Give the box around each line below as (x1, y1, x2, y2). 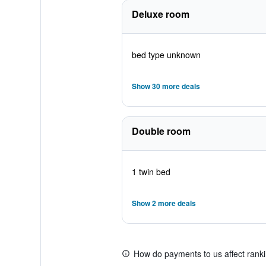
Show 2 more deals (131, 198, 196, 208)
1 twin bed (131, 166, 170, 178)
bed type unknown (131, 49, 201, 61)
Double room (131, 124, 191, 138)
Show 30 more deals (131, 81, 200, 91)
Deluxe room (131, 7, 189, 21)
